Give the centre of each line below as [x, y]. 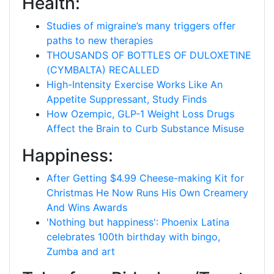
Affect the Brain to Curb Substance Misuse [145, 128]
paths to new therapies [100, 40]
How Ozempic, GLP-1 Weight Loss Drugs [140, 114]
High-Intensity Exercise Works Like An [135, 84]
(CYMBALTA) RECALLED [103, 70]
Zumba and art [81, 251]
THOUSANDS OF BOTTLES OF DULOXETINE [149, 55]
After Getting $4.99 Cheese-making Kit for [145, 178]
